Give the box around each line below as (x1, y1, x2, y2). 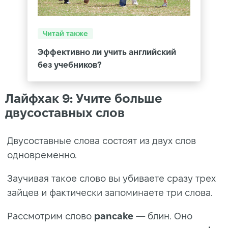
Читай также (43, 29, 88, 38)
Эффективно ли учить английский (38, 47, 176, 56)
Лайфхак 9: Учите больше (5, 91, 162, 105)
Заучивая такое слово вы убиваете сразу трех (7, 173, 216, 183)
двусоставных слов (5, 105, 125, 120)
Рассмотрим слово (7, 211, 94, 221)
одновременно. (7, 150, 77, 160)
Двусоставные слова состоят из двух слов (7, 135, 196, 146)
